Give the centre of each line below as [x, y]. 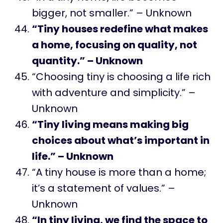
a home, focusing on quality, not [114, 45]
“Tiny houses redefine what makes [120, 29]
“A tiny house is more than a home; [119, 172]
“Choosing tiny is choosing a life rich [121, 76]
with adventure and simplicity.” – [114, 92]
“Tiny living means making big [110, 124]
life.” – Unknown [73, 156]
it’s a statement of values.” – [104, 188]
